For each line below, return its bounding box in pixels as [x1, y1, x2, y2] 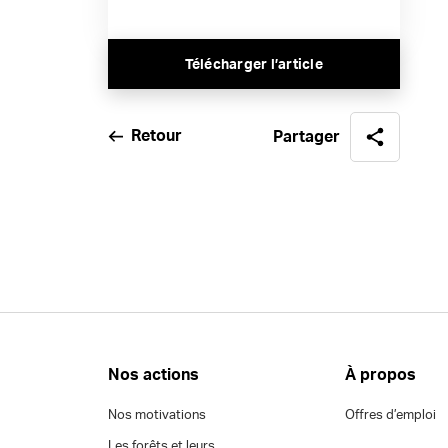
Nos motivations [107, 409, 206, 422]
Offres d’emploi [345, 409, 437, 422]
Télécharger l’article [184, 58, 323, 72]
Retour [130, 128, 182, 144]
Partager [273, 129, 341, 145]
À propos [345, 367, 417, 383]
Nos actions [107, 367, 199, 383]
